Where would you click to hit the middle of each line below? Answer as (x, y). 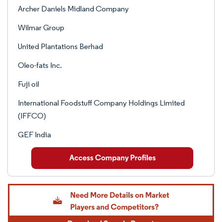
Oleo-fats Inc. (40, 65)
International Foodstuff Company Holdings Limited (101, 103)
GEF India (34, 135)
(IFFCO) (32, 116)
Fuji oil (28, 84)
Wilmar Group (41, 28)
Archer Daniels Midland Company (73, 9)
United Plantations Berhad (60, 46)
